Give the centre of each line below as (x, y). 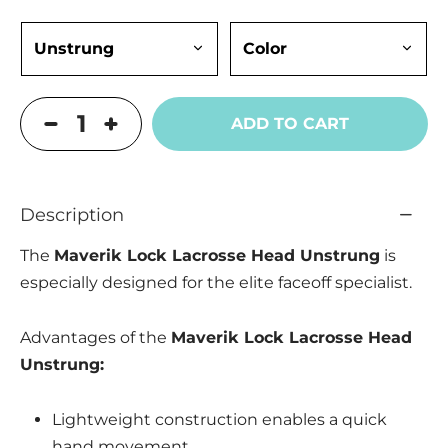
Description (72, 214)
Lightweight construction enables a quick (219, 419)
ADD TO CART (290, 124)
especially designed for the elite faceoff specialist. (216, 282)
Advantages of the (95, 337)
